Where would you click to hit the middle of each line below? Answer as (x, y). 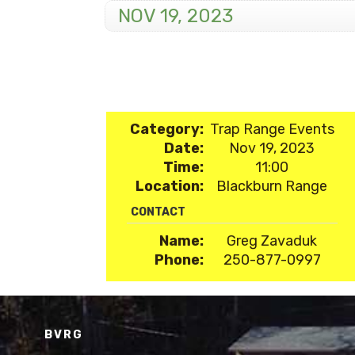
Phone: (179, 260)
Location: (169, 186)
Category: (166, 129)
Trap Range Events (272, 129)
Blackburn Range (272, 186)
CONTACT (158, 212)
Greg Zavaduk (272, 241)
